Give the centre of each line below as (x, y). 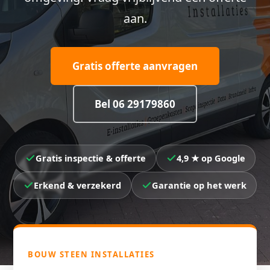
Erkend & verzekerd (77, 185)
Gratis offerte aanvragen (135, 66)
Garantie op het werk (199, 185)
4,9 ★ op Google (211, 158)
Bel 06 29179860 (135, 104)
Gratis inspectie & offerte (90, 158)
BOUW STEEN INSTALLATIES (91, 254)
